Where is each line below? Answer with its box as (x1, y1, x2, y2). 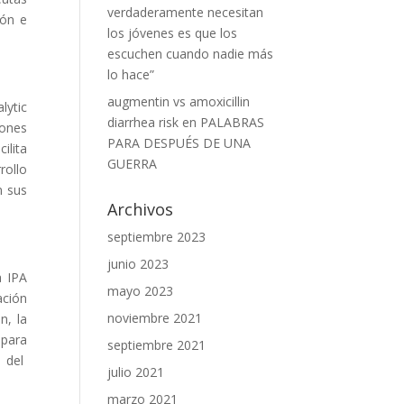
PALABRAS (200, 114, 265, 131)
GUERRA (107, 155, 158, 172)
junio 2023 (107, 255, 170, 272)
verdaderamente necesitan (107, 4, 264, 21)
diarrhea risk (107, 114, 179, 131)
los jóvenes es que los (107, 24, 238, 41)
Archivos (107, 198, 174, 220)
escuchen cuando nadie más (107, 45, 274, 62)
